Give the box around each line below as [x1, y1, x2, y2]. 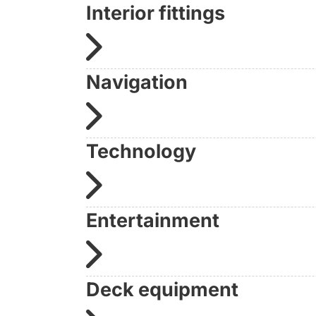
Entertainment [86, 208, 219, 232]
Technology [86, 139, 196, 163]
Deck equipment [86, 277, 238, 301]
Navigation [86, 70, 188, 94]
